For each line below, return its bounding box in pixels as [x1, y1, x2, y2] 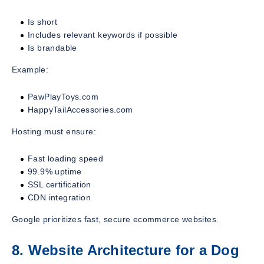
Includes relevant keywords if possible [28, 29, 178, 39]
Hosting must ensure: [12, 126, 96, 136]
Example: [12, 64, 49, 74]
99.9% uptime [28, 166, 82, 176]
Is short [28, 16, 58, 27]
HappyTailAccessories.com [28, 104, 133, 114]
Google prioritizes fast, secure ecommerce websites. [12, 214, 219, 224]
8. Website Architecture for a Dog [12, 242, 239, 258]
